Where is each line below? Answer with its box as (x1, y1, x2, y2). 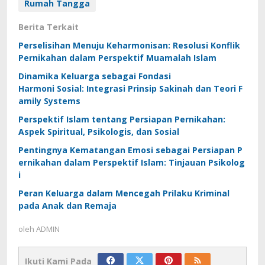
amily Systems (18, 95, 83, 106)
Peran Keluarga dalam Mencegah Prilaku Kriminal (18, 188, 230, 199)
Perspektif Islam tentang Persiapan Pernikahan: (18, 114, 225, 125)
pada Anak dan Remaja (18, 200, 117, 211)
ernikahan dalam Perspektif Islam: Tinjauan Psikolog (18, 157, 245, 168)
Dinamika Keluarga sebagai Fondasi (18, 70, 171, 82)
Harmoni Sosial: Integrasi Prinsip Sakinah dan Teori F (18, 83, 243, 94)
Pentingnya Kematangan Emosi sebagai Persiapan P (18, 144, 243, 156)
